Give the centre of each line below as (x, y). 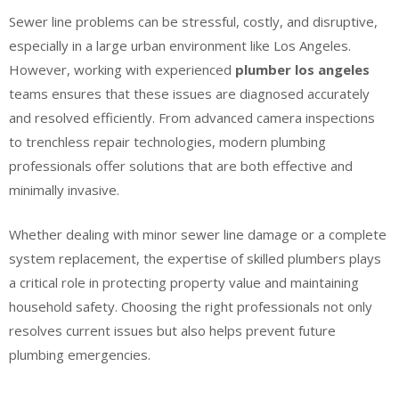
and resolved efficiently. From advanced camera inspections (192, 118)
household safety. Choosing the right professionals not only (191, 306)
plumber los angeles (302, 69)
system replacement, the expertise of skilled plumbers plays (195, 258)
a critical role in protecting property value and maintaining (184, 282)
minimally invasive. (64, 190)
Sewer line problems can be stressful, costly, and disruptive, (193, 21)
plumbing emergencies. (80, 354)
